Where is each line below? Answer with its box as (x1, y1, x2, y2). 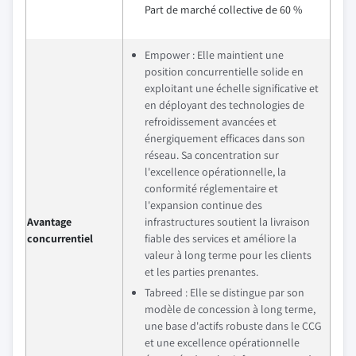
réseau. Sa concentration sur (145, 147, 279, 162)
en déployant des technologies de (145, 97, 304, 112)
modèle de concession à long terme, (145, 301, 315, 316)
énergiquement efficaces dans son (145, 130, 305, 145)
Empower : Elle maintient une (145, 47, 284, 62)
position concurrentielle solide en (145, 64, 304, 79)
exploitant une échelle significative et (145, 80, 319, 95)
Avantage (27, 214, 72, 229)
